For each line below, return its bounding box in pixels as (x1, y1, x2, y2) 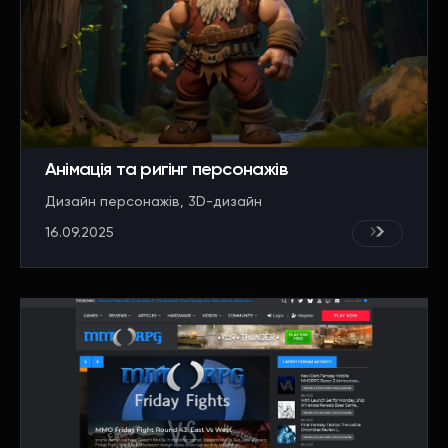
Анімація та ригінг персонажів (45, 160, 287, 179)
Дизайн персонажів (45, 194, 180, 209)
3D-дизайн (188, 194, 262, 209)
